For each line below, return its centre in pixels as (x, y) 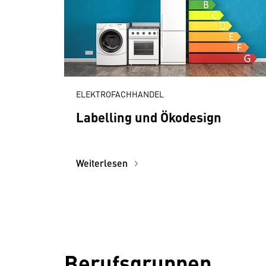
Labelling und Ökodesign (149, 117)
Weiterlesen (103, 163)
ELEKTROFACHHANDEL (120, 94)
